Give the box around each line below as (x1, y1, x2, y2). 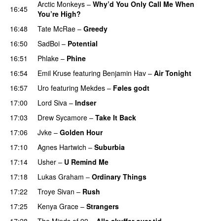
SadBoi (37, 38, 60, 48)
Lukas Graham (37, 171, 84, 182)
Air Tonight (154, 68, 191, 78)
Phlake (37, 53, 59, 63)
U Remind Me (64, 156, 109, 167)
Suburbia (94, 142, 125, 152)
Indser (75, 97, 96, 108)
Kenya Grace (37, 201, 78, 211)
